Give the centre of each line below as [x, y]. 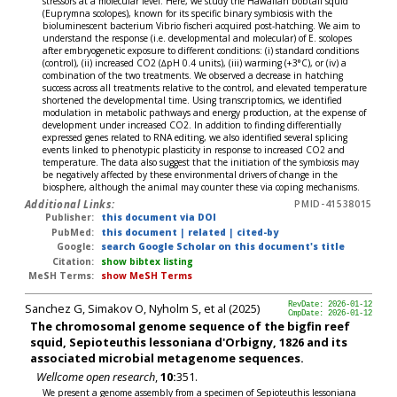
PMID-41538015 [334, 204]
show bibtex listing [147, 261]
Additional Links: [70, 205]
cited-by [257, 232]
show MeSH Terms [146, 276]
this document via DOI [158, 218]
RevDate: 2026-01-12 [331, 304]
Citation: [74, 261]
